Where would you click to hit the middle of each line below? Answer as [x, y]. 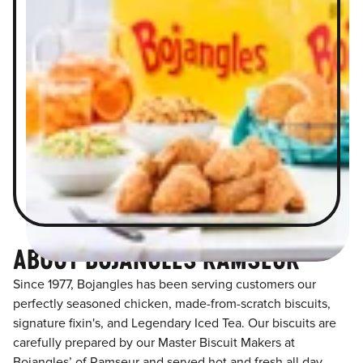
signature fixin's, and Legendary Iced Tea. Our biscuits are [175, 324]
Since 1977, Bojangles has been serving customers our [164, 285]
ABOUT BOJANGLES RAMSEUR [156, 260]
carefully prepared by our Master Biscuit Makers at [154, 343]
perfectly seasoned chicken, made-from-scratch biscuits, [172, 304]
